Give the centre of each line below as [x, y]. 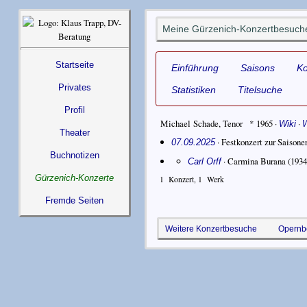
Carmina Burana [256, 161]
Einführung [195, 68]
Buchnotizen [74, 155]
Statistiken [193, 90]
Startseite [74, 65]
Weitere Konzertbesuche [211, 228]
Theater [74, 132]
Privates [74, 87]
